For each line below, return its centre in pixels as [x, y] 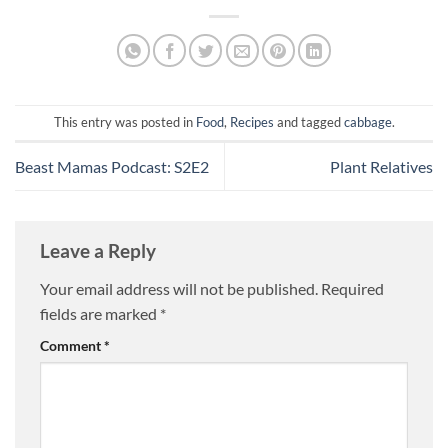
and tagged [308, 122]
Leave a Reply [100, 251]
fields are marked [100, 313]
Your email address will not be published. [179, 288]
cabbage [367, 122]
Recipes [251, 122]
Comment [72, 345]
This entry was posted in [124, 122]
